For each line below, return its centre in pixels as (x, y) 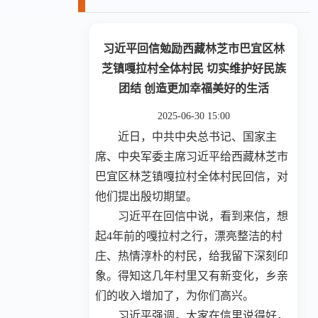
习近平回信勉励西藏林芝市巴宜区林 (193, 49)
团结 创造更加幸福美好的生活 (193, 89)
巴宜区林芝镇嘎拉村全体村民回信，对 (192, 177)
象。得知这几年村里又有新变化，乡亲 (192, 276)
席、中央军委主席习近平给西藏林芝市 (192, 157)
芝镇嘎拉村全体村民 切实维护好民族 (193, 69)
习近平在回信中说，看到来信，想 (203, 216)
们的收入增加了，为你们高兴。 (175, 296)
